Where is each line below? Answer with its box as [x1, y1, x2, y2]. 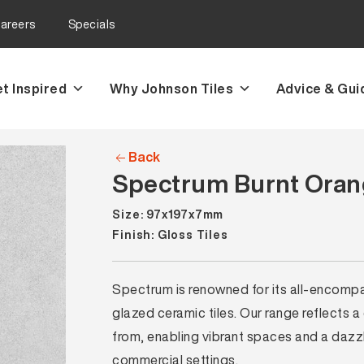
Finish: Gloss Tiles [112, 226, 228, 243]
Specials [67, 15, 115, 32]
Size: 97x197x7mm [112, 206, 224, 223]
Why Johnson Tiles [109, 79, 233, 98]
